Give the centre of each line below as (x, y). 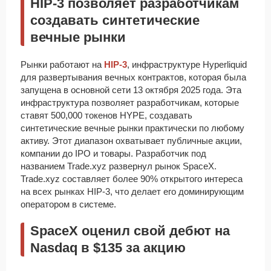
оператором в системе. (68, 204)
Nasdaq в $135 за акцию (108, 248)
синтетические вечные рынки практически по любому (132, 128)
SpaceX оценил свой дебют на (130, 231)
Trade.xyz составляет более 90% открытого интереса (132, 179)
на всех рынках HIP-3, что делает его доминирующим (132, 192)
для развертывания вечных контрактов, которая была (133, 77)
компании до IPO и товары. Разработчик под (113, 154)
